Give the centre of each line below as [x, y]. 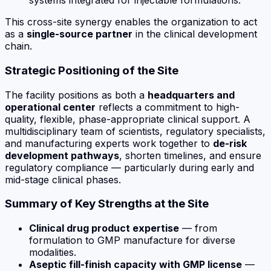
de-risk [230, 143]
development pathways [62, 155]
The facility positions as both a [76, 95]
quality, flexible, [42, 119]
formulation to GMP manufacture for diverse [132, 240]
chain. [18, 46]
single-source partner [80, 34]
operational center [50, 107]
